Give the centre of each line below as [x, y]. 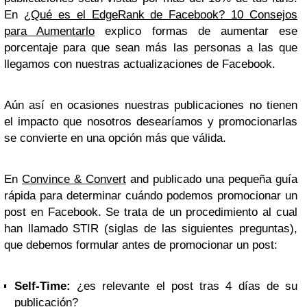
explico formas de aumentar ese [196, 31]
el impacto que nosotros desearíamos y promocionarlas [151, 121]
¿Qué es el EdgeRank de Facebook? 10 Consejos [160, 14]
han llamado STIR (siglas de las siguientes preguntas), [151, 228]
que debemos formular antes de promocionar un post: [141, 245]
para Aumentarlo [50, 31]
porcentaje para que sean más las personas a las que [151, 47]
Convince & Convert [74, 179]
